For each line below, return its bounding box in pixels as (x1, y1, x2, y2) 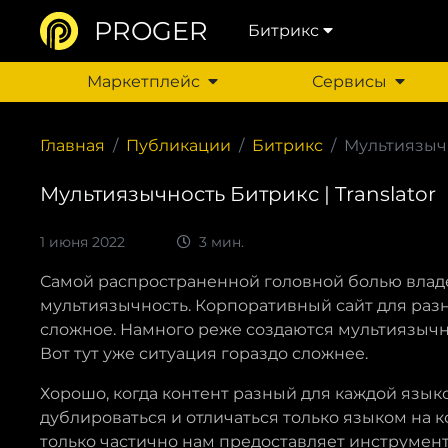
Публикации (126, 136, 231, 155)
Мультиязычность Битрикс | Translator (40, 182, 436, 206)
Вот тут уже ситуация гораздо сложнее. (40, 344, 368, 363)
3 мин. (195, 233, 244, 251)
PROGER (94, 15, 208, 46)
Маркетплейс (87, 72, 200, 91)
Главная (40, 136, 105, 155)
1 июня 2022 (40, 233, 129, 251)
